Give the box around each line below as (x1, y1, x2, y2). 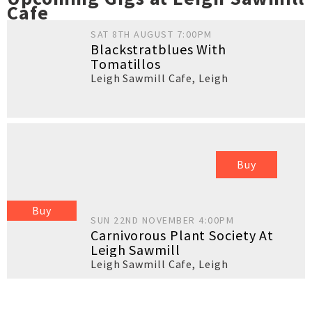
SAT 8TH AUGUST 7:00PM (91, 28, 212, 40)
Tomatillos (91, 55, 161, 72)
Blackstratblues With (91, 40, 226, 58)
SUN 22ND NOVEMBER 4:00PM (91, 214, 234, 226)
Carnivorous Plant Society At (91, 226, 274, 244)
